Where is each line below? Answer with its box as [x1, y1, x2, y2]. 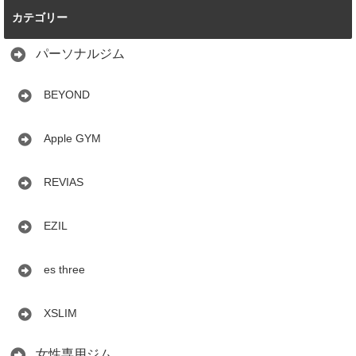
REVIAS [44, 176, 83, 189]
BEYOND [44, 88, 90, 102]
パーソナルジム [36, 47, 125, 61]
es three [44, 263, 85, 277]
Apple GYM [44, 132, 101, 145]
